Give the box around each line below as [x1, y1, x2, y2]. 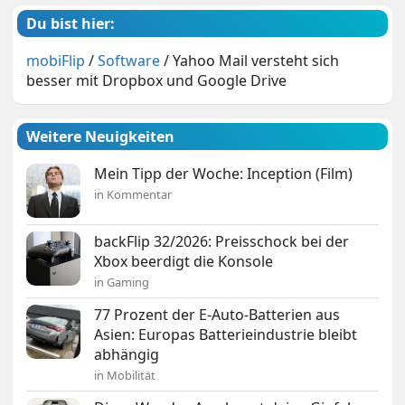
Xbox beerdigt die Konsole [94, 251, 274, 272]
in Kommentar [94, 186, 173, 203]
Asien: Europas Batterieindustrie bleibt [94, 325, 358, 345]
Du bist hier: [26, 14, 116, 34]
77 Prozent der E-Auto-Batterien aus [94, 305, 341, 325]
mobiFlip [26, 51, 86, 71]
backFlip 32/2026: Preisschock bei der [94, 231, 350, 252]
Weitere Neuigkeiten [26, 127, 175, 147]
